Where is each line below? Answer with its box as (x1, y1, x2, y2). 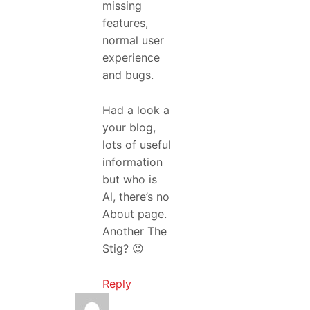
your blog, (102, 120, 156, 134)
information (102, 154, 163, 169)
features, (102, 16, 148, 30)
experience (102, 51, 160, 65)
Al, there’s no (102, 189, 170, 203)
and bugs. (102, 68, 154, 82)
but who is (102, 172, 157, 186)
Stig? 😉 (102, 241, 144, 255)
